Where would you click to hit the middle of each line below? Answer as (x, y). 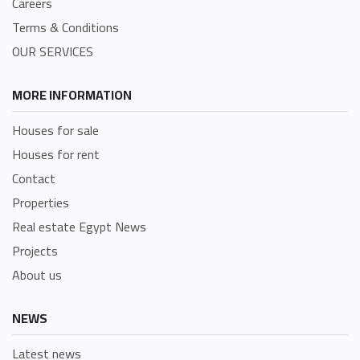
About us (37, 274)
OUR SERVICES (53, 51)
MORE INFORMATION (72, 94)
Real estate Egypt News (79, 226)
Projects (35, 250)
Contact (34, 178)
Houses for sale (55, 130)
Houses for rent (56, 154)
